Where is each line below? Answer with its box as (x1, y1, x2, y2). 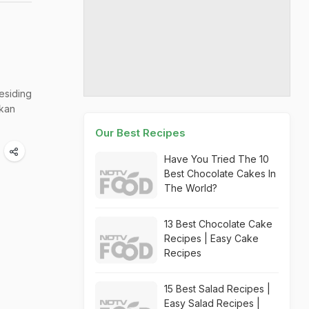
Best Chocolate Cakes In (164, 168, 276, 179)
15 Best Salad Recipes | (164, 283, 270, 295)
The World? (164, 182, 217, 194)
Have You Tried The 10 (164, 153, 269, 165)
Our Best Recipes (95, 126, 186, 139)
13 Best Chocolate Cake (164, 218, 272, 230)
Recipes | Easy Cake (164, 232, 259, 244)
